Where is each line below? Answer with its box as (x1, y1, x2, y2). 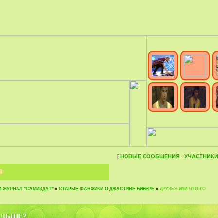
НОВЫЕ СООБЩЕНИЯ (120, 153, 180, 159)
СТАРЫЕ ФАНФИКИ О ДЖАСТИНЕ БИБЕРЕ (59, 186, 154, 191)
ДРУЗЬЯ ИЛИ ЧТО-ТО (160, 186, 206, 191)
